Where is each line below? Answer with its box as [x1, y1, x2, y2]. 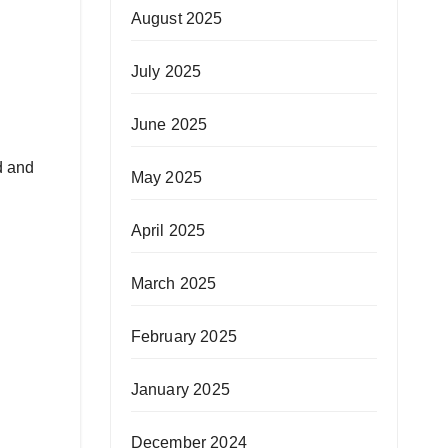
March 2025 [130, 275, 217, 292]
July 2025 [130, 63, 202, 80]
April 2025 [130, 222, 206, 239]
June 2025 [130, 116, 208, 133]
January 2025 [130, 381, 230, 398]
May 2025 [130, 169, 203, 186]
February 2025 [130, 328, 238, 345]
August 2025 [130, 10, 223, 27]
